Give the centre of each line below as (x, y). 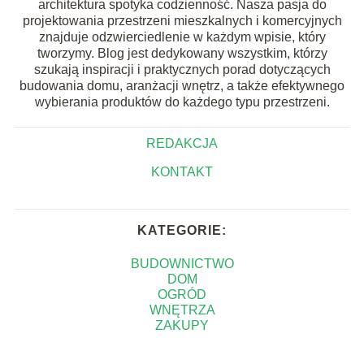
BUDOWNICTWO (182, 263)
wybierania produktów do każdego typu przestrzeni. (182, 102)
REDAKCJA (182, 143)
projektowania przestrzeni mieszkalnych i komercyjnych (182, 20)
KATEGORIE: (182, 230)
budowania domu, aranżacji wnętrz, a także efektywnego (182, 85)
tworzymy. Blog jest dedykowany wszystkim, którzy (182, 53)
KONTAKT (182, 171)
